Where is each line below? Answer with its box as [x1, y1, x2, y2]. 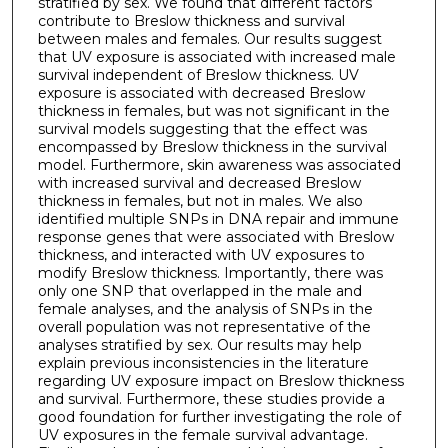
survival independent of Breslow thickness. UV [37, 65, 359, 84]
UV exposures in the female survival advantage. [37, 425, 368, 444]
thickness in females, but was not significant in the [37, 101, 390, 120]
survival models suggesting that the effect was [37, 119, 367, 138]
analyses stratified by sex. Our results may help [37, 335, 362, 354]
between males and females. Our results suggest [37, 29, 382, 48]
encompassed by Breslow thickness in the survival [37, 137, 387, 156]
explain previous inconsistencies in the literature [37, 353, 369, 372]
